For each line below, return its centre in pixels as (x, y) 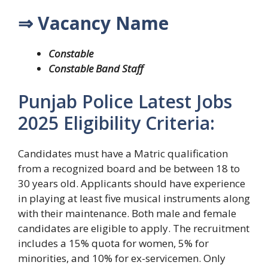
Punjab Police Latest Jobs (125, 102)
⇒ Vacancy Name (93, 23)
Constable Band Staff (96, 68)
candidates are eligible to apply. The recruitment (134, 229)
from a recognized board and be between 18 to (129, 169)
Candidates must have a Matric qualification (123, 154)
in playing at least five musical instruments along (134, 199)
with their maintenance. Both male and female (127, 214)
